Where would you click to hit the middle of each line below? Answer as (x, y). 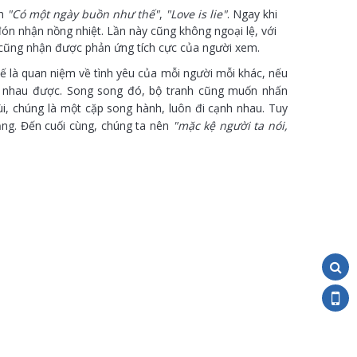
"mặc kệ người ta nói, (230, 126)
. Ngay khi (252, 14)
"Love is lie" (196, 14)
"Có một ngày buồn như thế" (83, 14)
